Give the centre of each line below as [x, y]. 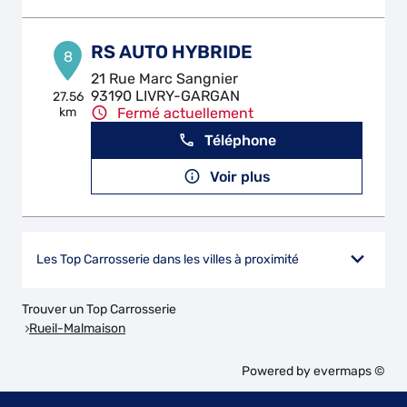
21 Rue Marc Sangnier [165, 79]
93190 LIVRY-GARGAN [166, 96]
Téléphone [240, 140]
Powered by [278, 371]
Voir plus [240, 176]
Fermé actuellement [186, 113]
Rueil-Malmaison [77, 328]
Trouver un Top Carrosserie [99, 309]
